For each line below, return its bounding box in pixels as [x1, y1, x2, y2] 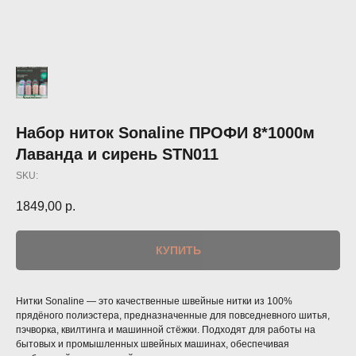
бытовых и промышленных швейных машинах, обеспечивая [16, 339, 289, 350]
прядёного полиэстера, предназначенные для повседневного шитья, [16, 310, 330, 322]
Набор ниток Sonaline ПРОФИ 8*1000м [16, 124, 315, 142]
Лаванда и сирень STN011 [16, 145, 219, 164]
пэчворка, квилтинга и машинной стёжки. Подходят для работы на [16, 324, 315, 336]
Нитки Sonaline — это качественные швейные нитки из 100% [16, 296, 292, 308]
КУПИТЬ [155, 244, 201, 257]
